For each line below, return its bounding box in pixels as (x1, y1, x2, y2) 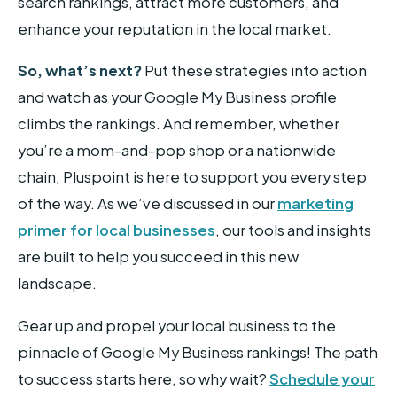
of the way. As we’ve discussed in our (18, 194, 277, 214)
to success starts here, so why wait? (18, 370, 269, 389)
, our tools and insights (215, 221, 371, 240)
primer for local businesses (18, 221, 215, 240)
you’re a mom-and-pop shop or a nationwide (18, 141, 336, 160)
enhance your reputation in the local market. (18, 19, 331, 38)
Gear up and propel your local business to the (18, 316, 336, 336)
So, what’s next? (18, 61, 142, 81)
